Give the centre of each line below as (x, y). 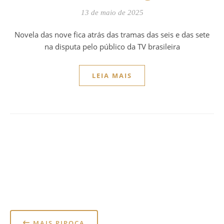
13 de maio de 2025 (112, 12)
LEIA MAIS (112, 75)
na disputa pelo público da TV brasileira (112, 46)
